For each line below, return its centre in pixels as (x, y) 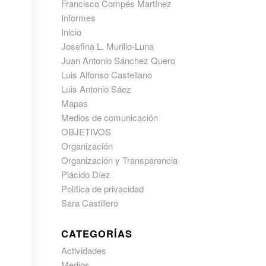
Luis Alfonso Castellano (107, 75)
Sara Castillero (90, 203)
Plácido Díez (86, 174)
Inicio (72, 32)
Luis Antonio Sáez (96, 89)
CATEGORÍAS (97, 233)
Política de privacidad (103, 189)
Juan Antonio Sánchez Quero (118, 60)
